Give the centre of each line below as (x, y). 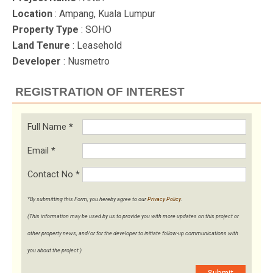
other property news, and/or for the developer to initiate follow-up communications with (133, 234)
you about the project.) (55, 251)
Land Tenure (41, 46)
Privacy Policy (164, 200)
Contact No (51, 174)
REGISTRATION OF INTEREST (100, 92)
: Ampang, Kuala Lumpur (104, 14)
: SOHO (95, 30)
